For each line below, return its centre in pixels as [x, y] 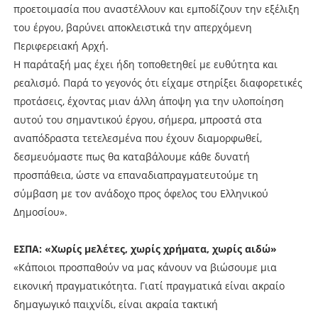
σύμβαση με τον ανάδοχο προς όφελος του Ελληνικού [141, 193]
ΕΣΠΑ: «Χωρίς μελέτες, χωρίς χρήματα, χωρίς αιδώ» [145, 248]
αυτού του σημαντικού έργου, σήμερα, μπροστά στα [137, 119]
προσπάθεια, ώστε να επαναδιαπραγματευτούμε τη [136, 175]
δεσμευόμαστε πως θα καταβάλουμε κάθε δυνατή [131, 156]
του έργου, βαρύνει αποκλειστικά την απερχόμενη [132, 27]
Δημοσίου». [40, 212]
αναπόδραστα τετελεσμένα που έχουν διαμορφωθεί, [137, 138]
